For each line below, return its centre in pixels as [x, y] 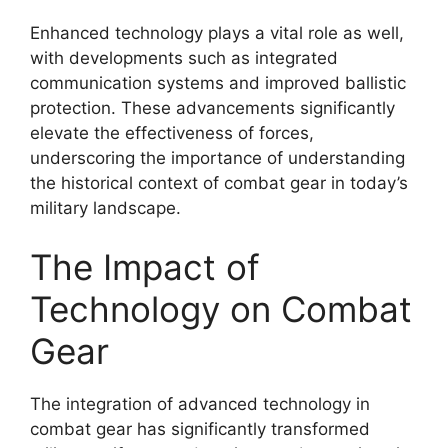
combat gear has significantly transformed [200, 429]
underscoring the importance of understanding [217, 157]
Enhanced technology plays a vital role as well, [217, 32]
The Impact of [145, 267]
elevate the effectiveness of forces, [172, 132]
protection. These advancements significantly [212, 107]
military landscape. [105, 207]
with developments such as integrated [184, 57]
